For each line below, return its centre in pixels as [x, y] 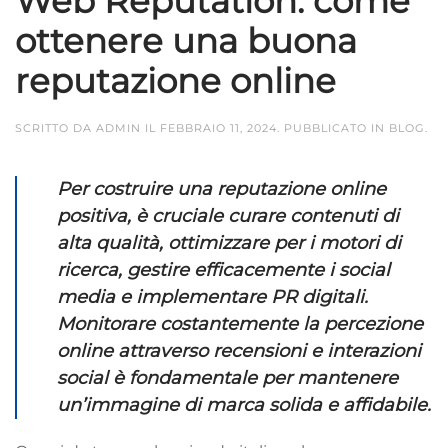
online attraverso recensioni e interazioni [239, 350]
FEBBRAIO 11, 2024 [218, 127]
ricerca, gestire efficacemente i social [223, 269]
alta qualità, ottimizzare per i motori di [229, 242]
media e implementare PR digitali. [212, 296]
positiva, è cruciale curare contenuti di [228, 215]
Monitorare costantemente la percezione [240, 323]
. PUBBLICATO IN [333, 127]
